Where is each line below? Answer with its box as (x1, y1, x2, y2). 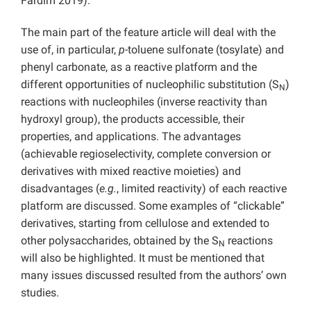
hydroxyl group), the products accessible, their (21, 112, 244, 126)
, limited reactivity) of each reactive (117, 182, 287, 196)
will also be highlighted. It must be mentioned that (21, 251, 264, 265)
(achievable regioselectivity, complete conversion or (21, 147, 271, 161)
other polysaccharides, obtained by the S (21, 234, 219, 248)
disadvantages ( (21, 182, 99, 196)
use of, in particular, (21, 43, 119, 57)
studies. (21, 286, 59, 300)
